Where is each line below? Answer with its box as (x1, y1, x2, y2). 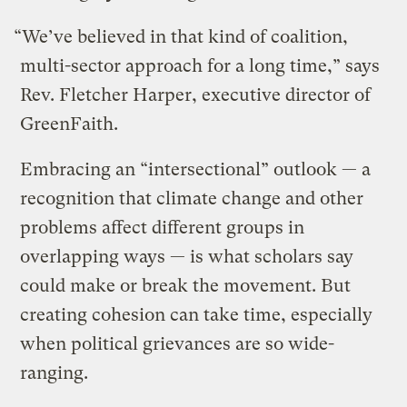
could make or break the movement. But (20, 274, 352, 296)
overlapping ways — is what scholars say (20, 245, 354, 267)
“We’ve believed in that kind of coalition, (14, 25, 349, 47)
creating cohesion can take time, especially (20, 303, 373, 325)
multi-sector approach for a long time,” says (20, 55, 381, 76)
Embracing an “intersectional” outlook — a (20, 158, 372, 180)
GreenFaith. (20, 113, 119, 134)
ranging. (20, 362, 89, 383)
